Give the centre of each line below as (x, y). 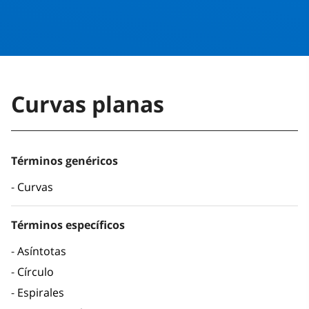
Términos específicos (68, 225)
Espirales (41, 293)
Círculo (36, 272)
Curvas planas (88, 104)
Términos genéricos (64, 161)
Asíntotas (42, 251)
